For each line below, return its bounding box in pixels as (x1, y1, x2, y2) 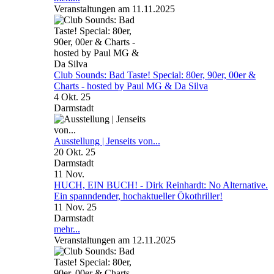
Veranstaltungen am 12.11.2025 (54, 234, 176, 245)
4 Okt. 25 (54, 91, 91, 102)
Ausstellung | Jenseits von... (54, 135, 160, 146)
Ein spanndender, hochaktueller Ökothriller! (54, 190, 223, 201)
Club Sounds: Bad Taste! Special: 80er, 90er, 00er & (54, 69, 256, 80)
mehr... (54, 223, 80, 234)
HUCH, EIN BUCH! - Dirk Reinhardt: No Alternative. (54, 179, 268, 190)
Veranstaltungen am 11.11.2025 (54, 3, 175, 14)
